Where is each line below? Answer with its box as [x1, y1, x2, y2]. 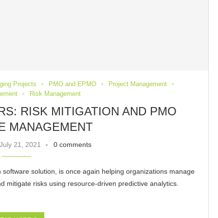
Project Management [109, 80, 167, 88]
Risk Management [29, 90, 81, 98]
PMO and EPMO [49, 80, 97, 88]
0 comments [53, 141, 91, 149]
